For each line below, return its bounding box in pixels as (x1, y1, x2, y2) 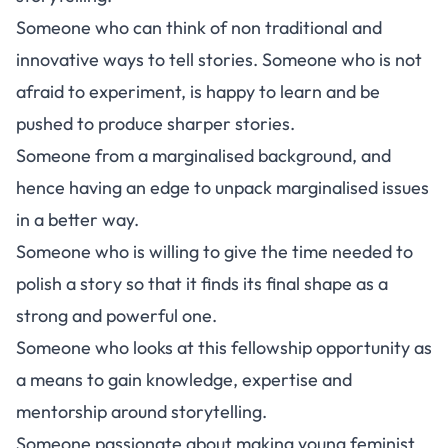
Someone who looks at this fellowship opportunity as (16, 336, 432, 359)
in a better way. (16, 208, 139, 231)
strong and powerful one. (16, 304, 217, 327)
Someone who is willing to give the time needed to (16, 240, 413, 263)
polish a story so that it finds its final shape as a (16, 272, 388, 295)
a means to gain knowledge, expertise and (16, 368, 352, 391)
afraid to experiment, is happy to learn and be (16, 80, 380, 103)
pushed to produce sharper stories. (16, 112, 295, 135)
